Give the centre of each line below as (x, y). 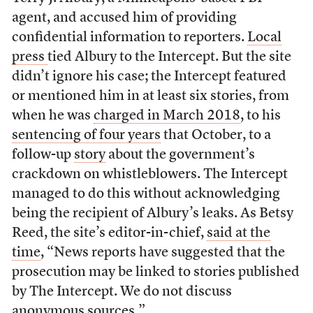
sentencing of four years (86, 136)
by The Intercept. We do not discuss (122, 292)
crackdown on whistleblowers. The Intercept (150, 175)
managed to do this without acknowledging (146, 194)
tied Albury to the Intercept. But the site (169, 57)
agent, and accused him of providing (124, 18)
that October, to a (216, 136)
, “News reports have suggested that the (162, 253)
